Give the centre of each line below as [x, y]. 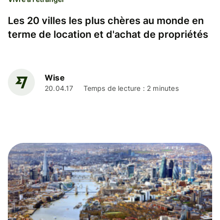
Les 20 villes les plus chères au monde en [106, 20]
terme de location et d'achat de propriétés [108, 34]
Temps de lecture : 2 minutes [131, 88]
